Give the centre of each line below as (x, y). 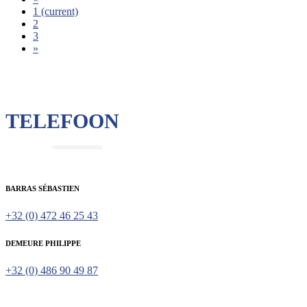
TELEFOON (62, 121)
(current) (60, 11)
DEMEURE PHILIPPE (43, 243)
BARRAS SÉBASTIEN (42, 188)
